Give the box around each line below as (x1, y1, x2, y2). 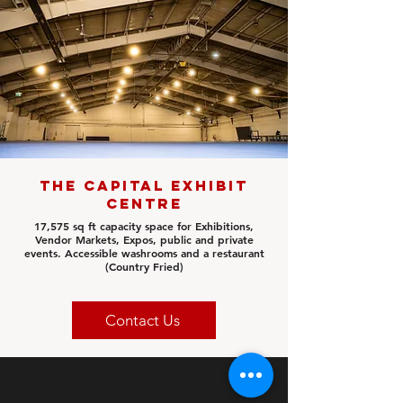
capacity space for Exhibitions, (100, 219, 254, 233)
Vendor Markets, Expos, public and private (34, 232, 254, 246)
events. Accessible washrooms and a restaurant (23, 246, 264, 260)
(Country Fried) (104, 259, 184, 273)
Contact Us (104, 311, 180, 329)
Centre (105, 194, 183, 212)
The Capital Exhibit (40, 176, 248, 194)
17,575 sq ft (34, 219, 100, 233)
